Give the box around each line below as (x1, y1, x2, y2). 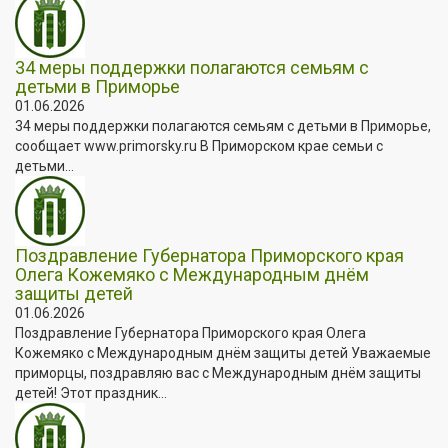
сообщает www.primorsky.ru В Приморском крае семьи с (15, 137, 383, 154)
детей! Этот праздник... (15, 384, 167, 401)
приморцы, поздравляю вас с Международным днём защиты (15, 364, 421, 381)
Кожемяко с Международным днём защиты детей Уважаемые (15, 344, 431, 361)
